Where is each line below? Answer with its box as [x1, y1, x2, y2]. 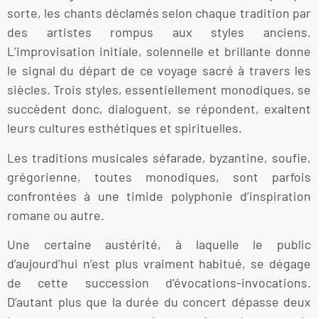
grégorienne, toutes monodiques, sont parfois [7, 168, 311, 185]
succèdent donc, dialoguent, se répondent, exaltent [7, 101, 311, 117]
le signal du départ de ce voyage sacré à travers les [7, 62, 311, 79]
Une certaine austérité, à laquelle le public [7, 236, 311, 253]
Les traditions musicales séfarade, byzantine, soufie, [7, 149, 311, 165]
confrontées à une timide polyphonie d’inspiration [7, 187, 311, 204]
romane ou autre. [7, 207, 104, 223]
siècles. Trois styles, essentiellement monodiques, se [7, 82, 311, 98]
